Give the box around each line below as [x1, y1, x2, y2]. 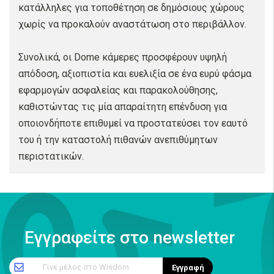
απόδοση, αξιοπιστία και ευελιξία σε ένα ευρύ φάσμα [18, 68, 251, 80]
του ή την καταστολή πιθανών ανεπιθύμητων [18, 134, 218, 146]
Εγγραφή [171, 262, 204, 272]
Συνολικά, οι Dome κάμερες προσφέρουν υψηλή [18, 51, 227, 63]
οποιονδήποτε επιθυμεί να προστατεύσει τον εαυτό [18, 117, 248, 129]
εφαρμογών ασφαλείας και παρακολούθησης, [18, 84, 218, 96]
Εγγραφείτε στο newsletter [24, 228, 235, 248]
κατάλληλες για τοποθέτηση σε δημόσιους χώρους [18, 2, 245, 13]
